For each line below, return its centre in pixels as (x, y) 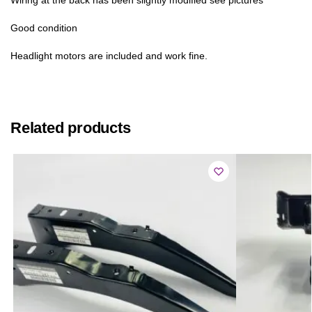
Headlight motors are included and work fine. (109, 56)
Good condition (44, 28)
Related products (71, 127)
